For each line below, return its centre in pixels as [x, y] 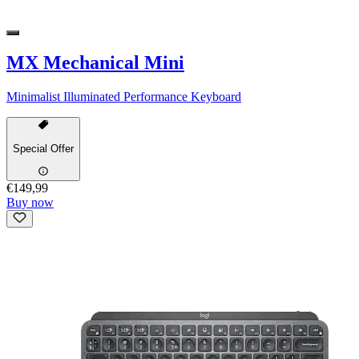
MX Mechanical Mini [95, 62]
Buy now [30, 202]
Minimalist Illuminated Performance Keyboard [124, 96]
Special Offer [43, 149]
